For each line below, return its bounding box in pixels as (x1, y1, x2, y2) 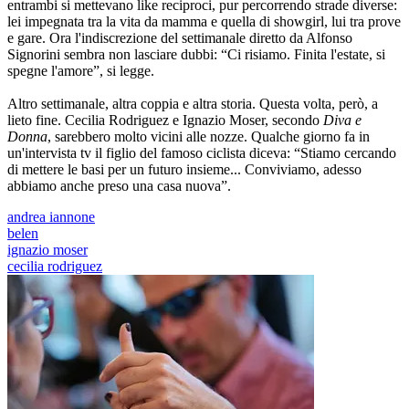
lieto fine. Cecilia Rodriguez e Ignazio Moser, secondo (7, 112, 323, 129)
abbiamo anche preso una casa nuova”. (7, 178, 231, 194)
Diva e (323, 112, 362, 129)
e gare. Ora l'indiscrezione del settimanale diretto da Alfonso (7, 30, 352, 47)
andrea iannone (7, 209, 95, 225)
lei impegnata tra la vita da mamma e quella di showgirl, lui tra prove (7, 14, 401, 30)
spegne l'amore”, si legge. (7, 63, 154, 79)
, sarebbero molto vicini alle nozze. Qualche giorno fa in (47, 129, 370, 145)
